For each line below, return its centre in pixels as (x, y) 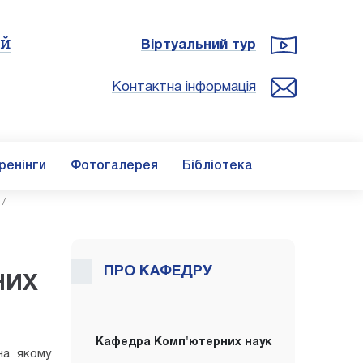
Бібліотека (217, 166)
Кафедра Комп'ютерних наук (183, 342)
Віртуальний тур (199, 45)
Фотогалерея (114, 166)
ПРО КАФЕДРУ (158, 272)
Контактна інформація (184, 87)
